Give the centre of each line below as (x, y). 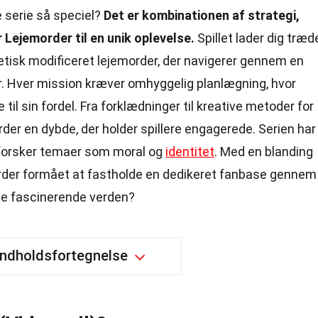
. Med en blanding (264, 152)
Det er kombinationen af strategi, (202, 15)
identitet (190, 152)
